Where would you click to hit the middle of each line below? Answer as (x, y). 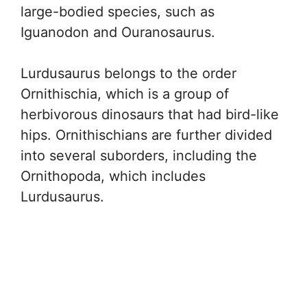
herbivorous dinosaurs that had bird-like (150, 115)
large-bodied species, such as (118, 12)
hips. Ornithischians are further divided (146, 135)
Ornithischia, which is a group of (125, 94)
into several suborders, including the (139, 156)
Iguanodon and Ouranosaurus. (118, 33)
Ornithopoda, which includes (113, 176)
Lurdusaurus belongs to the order (128, 74)
